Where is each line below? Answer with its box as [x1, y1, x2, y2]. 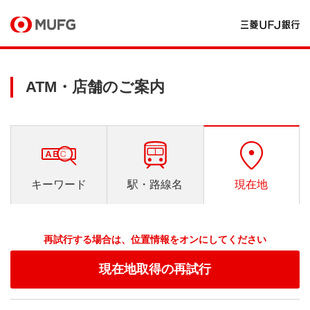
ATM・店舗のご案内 [26, 78, 165, 95]
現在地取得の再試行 [99, 262, 211, 276]
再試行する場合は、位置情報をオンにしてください [44, 234, 266, 245]
